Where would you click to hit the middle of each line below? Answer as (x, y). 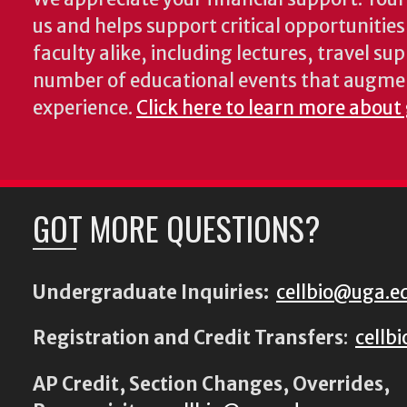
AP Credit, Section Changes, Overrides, (211, 384)
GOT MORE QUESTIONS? (176, 228)
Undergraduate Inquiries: (151, 293)
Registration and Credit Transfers (188, 338)
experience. (84, 108)
